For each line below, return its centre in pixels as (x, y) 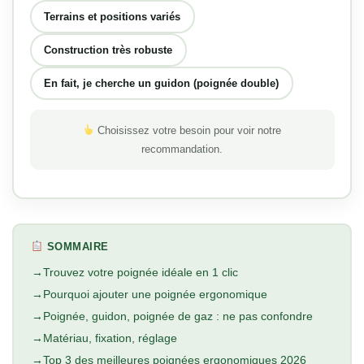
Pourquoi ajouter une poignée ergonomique (155, 295)
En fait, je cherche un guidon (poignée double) (161, 83)
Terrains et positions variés (112, 16)
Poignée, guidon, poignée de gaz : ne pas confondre (178, 316)
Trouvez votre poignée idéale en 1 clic (140, 273)
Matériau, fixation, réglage (110, 338)
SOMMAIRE (76, 247)
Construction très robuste (108, 50)
